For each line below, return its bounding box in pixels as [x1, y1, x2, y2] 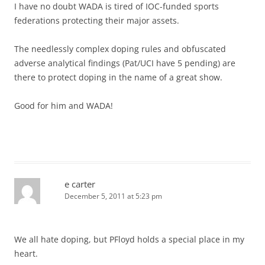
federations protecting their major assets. [14, 14, 179, 26]
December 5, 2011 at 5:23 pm [64, 190, 162, 201]
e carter [64, 177, 95, 190]
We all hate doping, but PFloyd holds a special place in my [14, 233, 244, 245]
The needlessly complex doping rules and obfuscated [14, 43, 226, 54]
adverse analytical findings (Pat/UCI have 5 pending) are [14, 57, 235, 69]
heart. [14, 247, 38, 259]
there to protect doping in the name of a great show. [14, 71, 222, 83]
